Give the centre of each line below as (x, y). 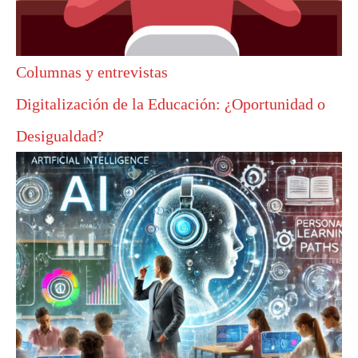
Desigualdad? (60, 136)
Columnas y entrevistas (92, 72)
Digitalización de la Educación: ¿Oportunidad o (171, 104)
